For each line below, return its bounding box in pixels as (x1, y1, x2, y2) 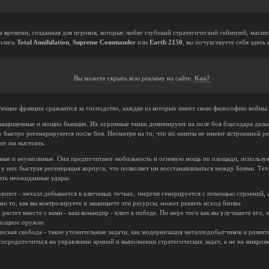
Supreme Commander (73, 38, 136, 46)
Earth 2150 (150, 38, 183, 46)
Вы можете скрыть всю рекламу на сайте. (73, 74, 195, 82)
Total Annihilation (17, 38, 69, 46)
